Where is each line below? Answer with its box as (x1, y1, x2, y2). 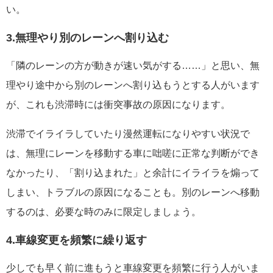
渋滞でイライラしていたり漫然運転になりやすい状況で (6, 128, 250, 139)
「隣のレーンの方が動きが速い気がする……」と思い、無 (6, 60, 260, 71)
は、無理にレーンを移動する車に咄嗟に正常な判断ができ (6, 147, 260, 158)
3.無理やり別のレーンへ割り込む (6, 31, 169, 44)
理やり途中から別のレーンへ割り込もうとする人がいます (6, 79, 260, 90)
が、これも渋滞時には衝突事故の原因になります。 (6, 99, 230, 110)
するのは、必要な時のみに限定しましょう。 (6, 206, 201, 217)
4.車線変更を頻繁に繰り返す (6, 233, 147, 247)
